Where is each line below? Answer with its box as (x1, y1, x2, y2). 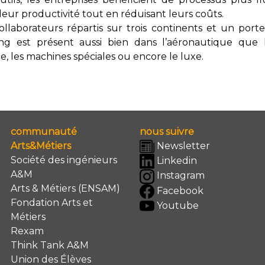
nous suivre (140, 125, 194, 137)
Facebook (154, 185, 203, 196)
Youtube (154, 199, 199, 211)
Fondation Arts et (11, 196, 93, 208)
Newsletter (154, 140, 210, 151)
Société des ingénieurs (11, 154, 117, 166)
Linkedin (154, 155, 197, 167)
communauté (11, 125, 77, 137)
